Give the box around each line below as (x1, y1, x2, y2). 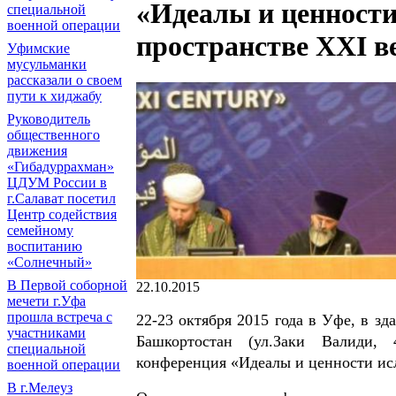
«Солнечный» (7, 255, 92, 270)
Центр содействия (7, 207, 117, 222)
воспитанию (7, 239, 82, 254)
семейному (7, 223, 73, 238)
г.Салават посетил (7, 191, 116, 206)
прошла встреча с (7, 309, 112, 324)
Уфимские (7, 41, 70, 56)
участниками (7, 325, 86, 340)
